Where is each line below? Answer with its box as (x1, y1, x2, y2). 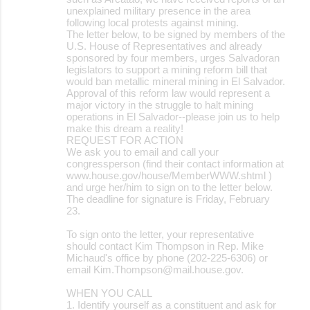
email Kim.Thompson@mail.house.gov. (66, 263, 244, 275)
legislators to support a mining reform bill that (66, 63, 267, 75)
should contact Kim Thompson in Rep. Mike (66, 239, 264, 252)
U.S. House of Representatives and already (66, 39, 262, 52)
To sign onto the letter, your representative (66, 228, 254, 240)
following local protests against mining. (66, 16, 239, 28)
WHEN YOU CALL (66, 286, 152, 299)
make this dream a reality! (66, 122, 183, 134)
